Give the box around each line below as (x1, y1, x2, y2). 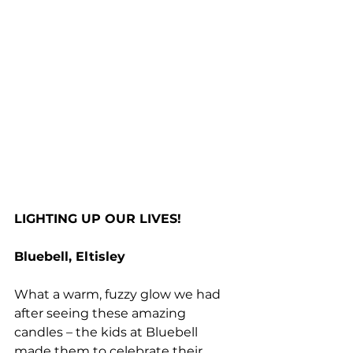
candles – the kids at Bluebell (14, 325, 201, 340)
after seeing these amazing (14, 306, 189, 321)
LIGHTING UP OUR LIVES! (14, 211, 181, 227)
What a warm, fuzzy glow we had (14, 287, 224, 303)
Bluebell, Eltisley (14, 249, 125, 265)
